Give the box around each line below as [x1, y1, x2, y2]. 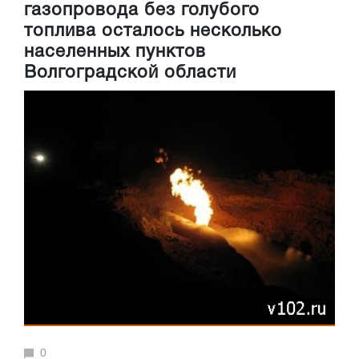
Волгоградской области [24, 65, 236, 82]
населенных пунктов [24, 44, 206, 61]
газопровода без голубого [24, 2, 260, 19]
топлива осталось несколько [24, 23, 282, 40]
